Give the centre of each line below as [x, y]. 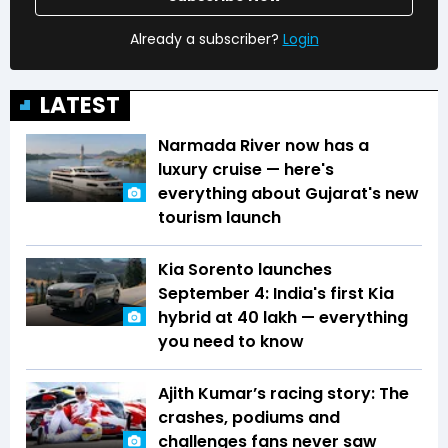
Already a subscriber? [204, 39]
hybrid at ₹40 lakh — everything [283, 318]
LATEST [80, 106]
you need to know [231, 342]
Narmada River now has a [263, 146]
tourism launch [219, 218]
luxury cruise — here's [246, 170]
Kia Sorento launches [245, 270]
